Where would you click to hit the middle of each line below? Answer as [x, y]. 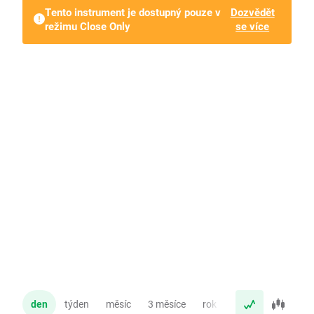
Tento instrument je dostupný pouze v [133, 12]
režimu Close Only [88, 26]
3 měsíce [167, 304]
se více [253, 26]
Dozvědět [252, 12]
